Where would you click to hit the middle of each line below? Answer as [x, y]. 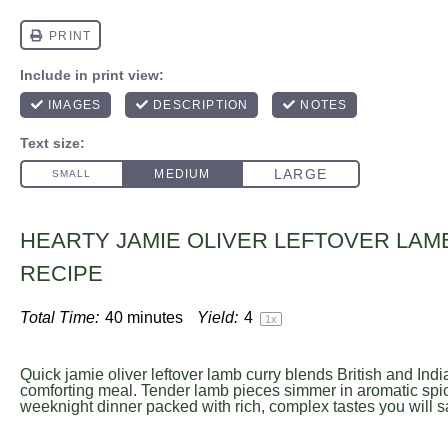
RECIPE [61, 273]
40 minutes [144, 317]
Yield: [217, 317]
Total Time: [59, 317]
